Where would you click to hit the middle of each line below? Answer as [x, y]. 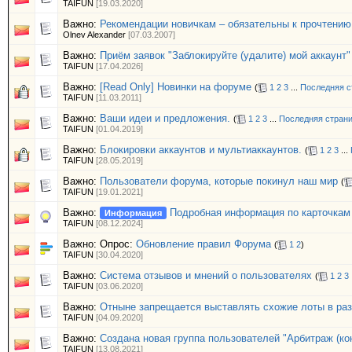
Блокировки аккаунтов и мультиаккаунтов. [201, 150]
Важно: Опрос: [99, 244]
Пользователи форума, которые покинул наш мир [219, 181]
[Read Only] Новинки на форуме [176, 87]
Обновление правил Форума [203, 244]
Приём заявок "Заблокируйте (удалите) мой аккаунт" [225, 55]
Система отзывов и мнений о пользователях [206, 275]
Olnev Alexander [94, 35]
